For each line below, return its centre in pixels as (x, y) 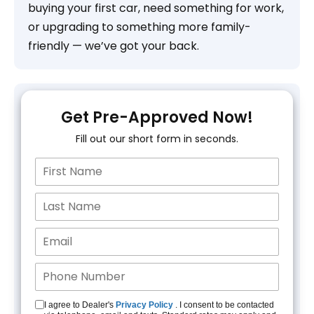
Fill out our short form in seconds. (157, 138)
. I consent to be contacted (224, 305)
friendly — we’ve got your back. (114, 46)
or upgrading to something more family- (139, 27)
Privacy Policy (144, 305)
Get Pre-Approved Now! (157, 117)
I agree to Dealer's (80, 305)
